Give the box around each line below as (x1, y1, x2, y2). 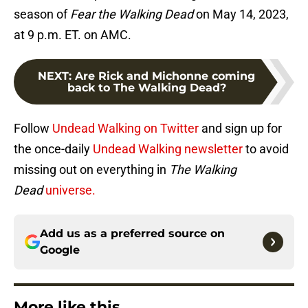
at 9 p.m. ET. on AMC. (14, 27, 131, 43)
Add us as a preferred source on (40, 227, 225, 241)
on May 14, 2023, (193, 7, 289, 22)
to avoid (243, 142, 289, 157)
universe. (45, 183, 96, 198)
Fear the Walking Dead (70, 7, 193, 22)
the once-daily (14, 142, 90, 157)
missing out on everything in (14, 162, 169, 177)
